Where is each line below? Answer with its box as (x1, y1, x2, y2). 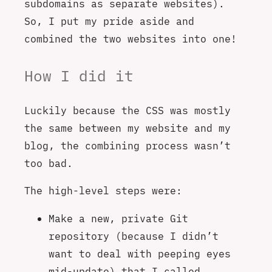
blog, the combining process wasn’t (24, 138, 231, 152)
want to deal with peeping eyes (49, 246, 231, 260)
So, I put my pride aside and (24, 15, 194, 28)
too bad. (24, 156, 73, 169)
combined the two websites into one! (24, 32, 237, 46)
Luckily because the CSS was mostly (24, 103, 231, 117)
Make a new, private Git (49, 211, 188, 225)
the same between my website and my (24, 121, 231, 134)
